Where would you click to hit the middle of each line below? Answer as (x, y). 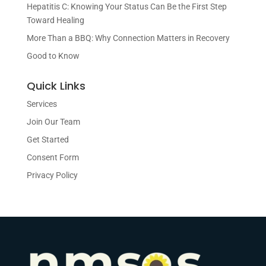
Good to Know (53, 56)
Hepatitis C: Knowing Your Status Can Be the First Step (126, 6)
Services (42, 104)
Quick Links (56, 85)
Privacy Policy (52, 175)
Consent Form (53, 157)
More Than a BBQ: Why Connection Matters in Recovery (128, 38)
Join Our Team (53, 121)
